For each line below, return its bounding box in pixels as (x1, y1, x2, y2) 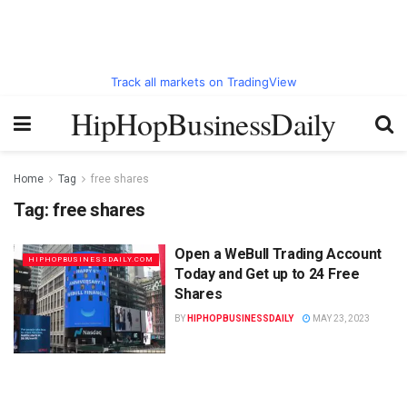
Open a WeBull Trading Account (174, 245, 382, 263)
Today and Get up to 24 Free (174, 265, 360, 283)
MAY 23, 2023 (311, 313, 371, 323)
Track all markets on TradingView (110, 74, 297, 89)
